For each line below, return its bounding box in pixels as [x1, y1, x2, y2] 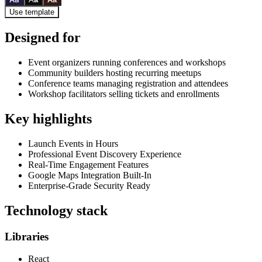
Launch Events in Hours [28, 138, 118, 149]
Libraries [5, 230, 49, 243]
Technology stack [5, 202, 108, 218]
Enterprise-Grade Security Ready [28, 180, 150, 191]
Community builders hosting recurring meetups [28, 68, 201, 78]
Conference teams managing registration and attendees [28, 78, 228, 89]
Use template [9, 8, 54, 17]
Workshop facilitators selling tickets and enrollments [28, 89, 219, 99]
